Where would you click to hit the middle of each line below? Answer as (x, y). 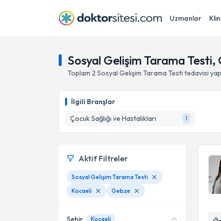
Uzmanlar (185, 18)
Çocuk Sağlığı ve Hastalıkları (113, 118)
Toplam (80, 73)
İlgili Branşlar (93, 102)
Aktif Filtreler (103, 158)
